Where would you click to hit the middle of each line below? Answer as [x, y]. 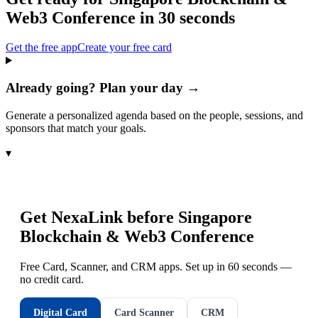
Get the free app [42, 48]
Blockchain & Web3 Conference [137, 236]
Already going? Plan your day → [103, 88]
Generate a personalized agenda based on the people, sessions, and [154, 115]
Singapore [215, 217]
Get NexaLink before [99, 217]
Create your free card [125, 48]
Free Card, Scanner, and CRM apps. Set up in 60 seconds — [156, 266]
